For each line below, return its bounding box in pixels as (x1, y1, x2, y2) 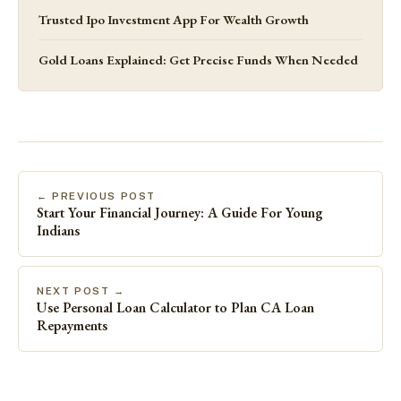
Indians (37, 220, 80, 240)
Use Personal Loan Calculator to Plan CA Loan (37, 297, 314, 317)
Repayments (37, 315, 107, 335)
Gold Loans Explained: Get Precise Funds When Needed (38, 50, 358, 68)
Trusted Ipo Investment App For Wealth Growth (38, 10, 309, 28)
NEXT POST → (37, 284, 125, 297)
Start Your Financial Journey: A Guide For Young (37, 202, 323, 222)
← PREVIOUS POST (37, 189, 157, 202)
